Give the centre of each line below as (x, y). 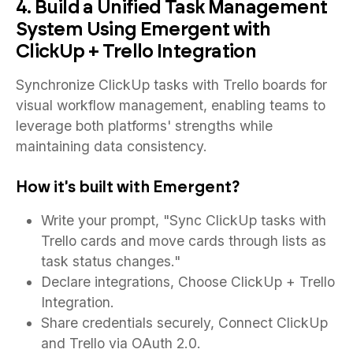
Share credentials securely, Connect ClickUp (184, 322)
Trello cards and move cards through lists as (184, 240)
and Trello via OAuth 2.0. (121, 343)
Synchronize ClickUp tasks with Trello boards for (171, 84)
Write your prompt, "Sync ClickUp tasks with (184, 220)
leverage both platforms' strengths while (144, 125)
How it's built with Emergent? (128, 186)
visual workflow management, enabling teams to (171, 105)
